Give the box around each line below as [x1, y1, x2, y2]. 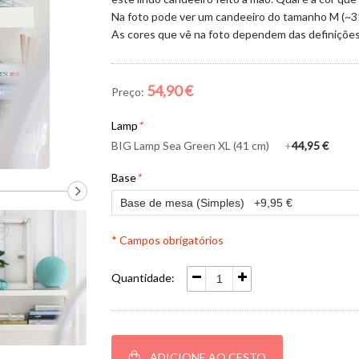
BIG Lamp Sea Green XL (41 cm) [111, 139, 276, 152]
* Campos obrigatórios [111, 233, 224, 247]
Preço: [111, 85, 144, 99]
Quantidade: [111, 271, 175, 284]
